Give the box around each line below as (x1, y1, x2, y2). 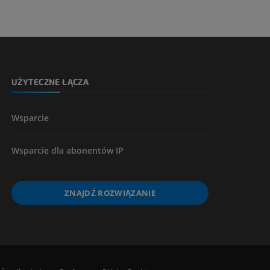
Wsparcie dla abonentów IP (11, 145, 124, 157)
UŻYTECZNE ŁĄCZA (11, 76, 89, 87)
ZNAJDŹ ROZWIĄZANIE (64, 187, 155, 198)
